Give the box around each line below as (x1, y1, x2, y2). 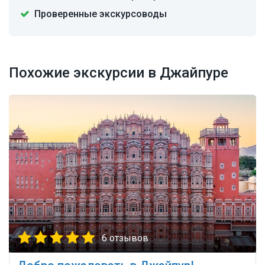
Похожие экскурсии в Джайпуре (9, 64, 228, 82)
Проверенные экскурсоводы (34, 8, 167, 20)
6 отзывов (102, 232, 148, 244)
